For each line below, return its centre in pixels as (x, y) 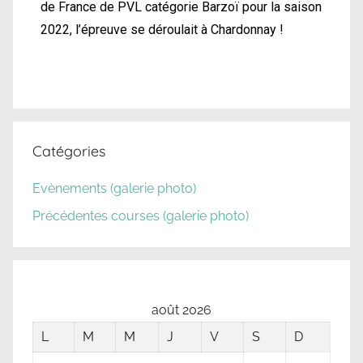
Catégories (69, 152)
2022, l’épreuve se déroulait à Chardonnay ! (162, 30)
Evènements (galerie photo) (114, 188)
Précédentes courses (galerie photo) (141, 216)
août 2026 (181, 310)
